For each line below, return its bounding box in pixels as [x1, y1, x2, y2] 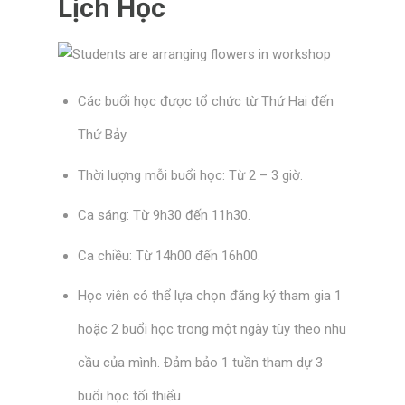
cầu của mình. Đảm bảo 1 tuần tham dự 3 [78, 354, 323, 372]
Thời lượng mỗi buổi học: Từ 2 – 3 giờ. [78, 166, 303, 184]
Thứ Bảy [78, 127, 127, 144]
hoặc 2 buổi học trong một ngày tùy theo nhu [78, 321, 346, 338]
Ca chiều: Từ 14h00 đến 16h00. [78, 247, 260, 264]
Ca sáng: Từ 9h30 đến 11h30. [78, 207, 250, 224]
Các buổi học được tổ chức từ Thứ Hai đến [78, 93, 334, 110]
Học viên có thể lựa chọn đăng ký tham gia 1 [78, 287, 342, 305]
